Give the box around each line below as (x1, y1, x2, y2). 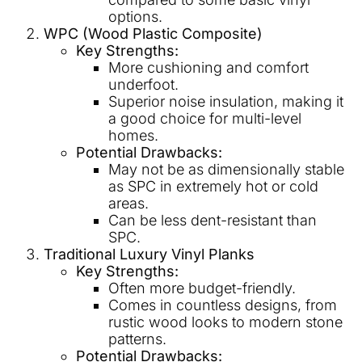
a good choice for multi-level (108, 110, 301, 128)
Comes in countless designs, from (108, 297, 337, 314)
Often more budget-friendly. (108, 280, 296, 297)
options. (108, 8, 162, 26)
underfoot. (108, 76, 179, 94)
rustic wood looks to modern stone (108, 314, 343, 331)
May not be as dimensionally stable (108, 161, 344, 179)
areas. (108, 195, 149, 213)
